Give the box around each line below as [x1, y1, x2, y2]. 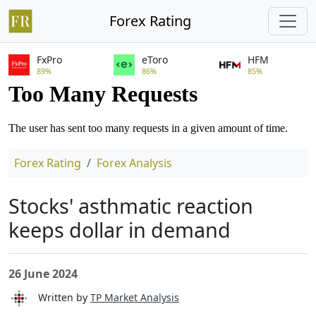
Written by [30, 290, 90, 304]
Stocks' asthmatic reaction [8, 192, 253, 219]
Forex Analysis [97, 155, 172, 171]
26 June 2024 [8, 266, 78, 281]
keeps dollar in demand [8, 216, 231, 243]
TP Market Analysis [90, 290, 179, 304]
